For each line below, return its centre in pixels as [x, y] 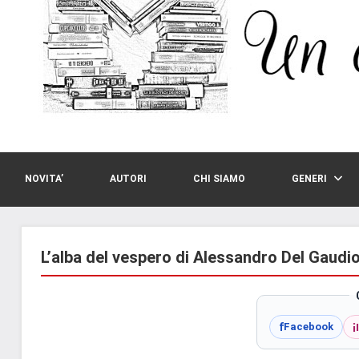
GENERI [309, 179]
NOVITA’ [44, 179]
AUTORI [128, 179]
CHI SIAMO [219, 179]
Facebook [308, 327]
